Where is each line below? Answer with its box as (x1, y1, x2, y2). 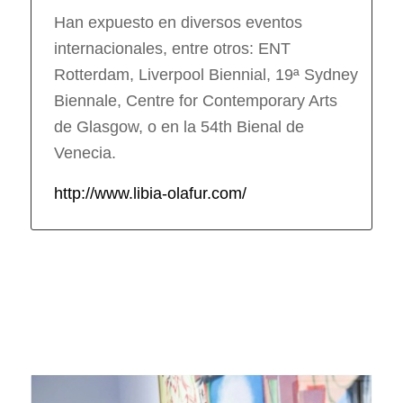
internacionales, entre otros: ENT (53, 40, 291, 58)
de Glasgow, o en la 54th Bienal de (53, 118, 304, 137)
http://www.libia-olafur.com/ (53, 184, 246, 202)
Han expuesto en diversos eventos (53, 13, 302, 32)
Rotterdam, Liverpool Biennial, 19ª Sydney (53, 66, 358, 85)
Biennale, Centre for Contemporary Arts (53, 92, 337, 111)
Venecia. (53, 144, 116, 163)
